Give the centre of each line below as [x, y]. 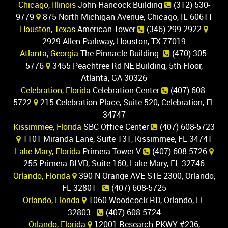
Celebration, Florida [56, 90]
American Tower [106, 29]
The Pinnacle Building [120, 53]
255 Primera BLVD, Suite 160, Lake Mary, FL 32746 [114, 163]
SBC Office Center [116, 126]
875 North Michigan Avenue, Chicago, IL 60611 [126, 17]
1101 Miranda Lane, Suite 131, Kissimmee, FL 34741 [116, 139]
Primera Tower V [111, 151]
